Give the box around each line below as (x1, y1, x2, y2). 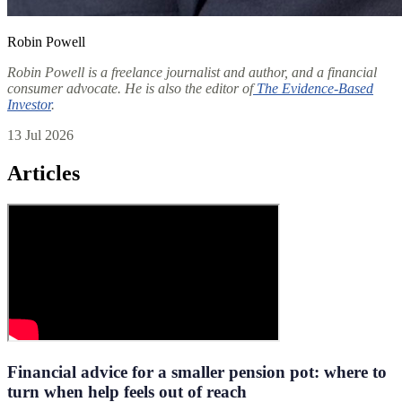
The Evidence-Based (253, 81, 373, 97)
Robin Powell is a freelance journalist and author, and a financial (7, 65, 377, 81)
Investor (7, 97, 51, 113)
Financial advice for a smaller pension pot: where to (7, 362, 387, 381)
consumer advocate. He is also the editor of (7, 81, 253, 97)
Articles (7, 162, 80, 186)
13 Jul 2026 (7, 127, 74, 144)
